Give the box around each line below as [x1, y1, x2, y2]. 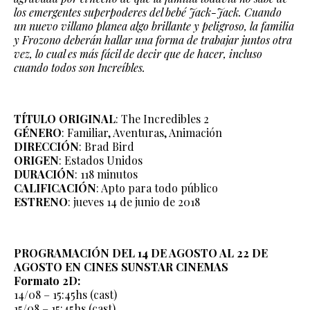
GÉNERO [14, 125, 62, 140]
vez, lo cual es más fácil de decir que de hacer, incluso [14, 46, 262, 62]
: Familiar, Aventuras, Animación [62, 125, 222, 140]
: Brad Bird [79, 139, 134, 154]
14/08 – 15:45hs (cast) [14, 287, 117, 302]
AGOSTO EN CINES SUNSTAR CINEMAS [14, 259, 228, 275]
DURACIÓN [14, 167, 75, 182]
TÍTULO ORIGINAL [14, 111, 116, 127]
